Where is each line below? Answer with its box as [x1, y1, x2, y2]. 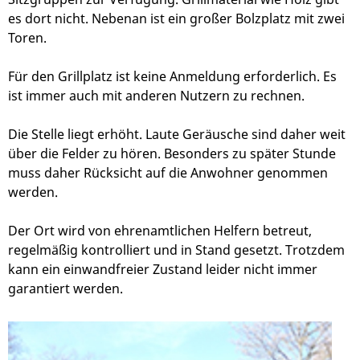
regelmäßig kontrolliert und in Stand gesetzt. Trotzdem [8, 240, 345, 259]
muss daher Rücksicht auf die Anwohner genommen [8, 163, 328, 182]
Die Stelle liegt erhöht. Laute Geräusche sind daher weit [8, 125, 346, 143]
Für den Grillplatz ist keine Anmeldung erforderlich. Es [8, 67, 337, 85]
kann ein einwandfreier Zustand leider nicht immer [8, 260, 317, 278]
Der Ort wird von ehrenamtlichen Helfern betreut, [8, 221, 312, 239]
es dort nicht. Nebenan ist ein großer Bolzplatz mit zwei [8, 9, 345, 27]
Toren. [8, 28, 50, 47]
